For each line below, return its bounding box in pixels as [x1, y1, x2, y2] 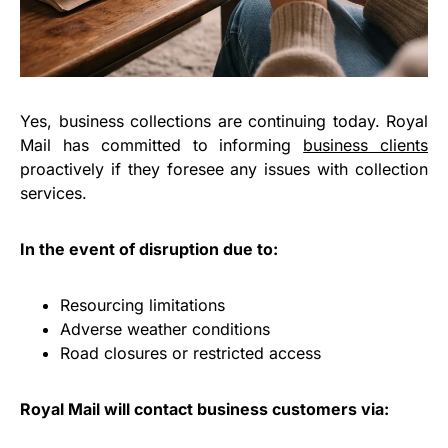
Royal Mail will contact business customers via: [20, 398, 389, 419]
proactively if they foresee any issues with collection [20, 158, 428, 179]
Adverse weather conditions [60, 318, 270, 339]
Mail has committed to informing [20, 134, 304, 155]
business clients [303, 134, 429, 155]
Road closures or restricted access [60, 342, 321, 363]
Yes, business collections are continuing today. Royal [20, 110, 428, 131]
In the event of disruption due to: [20, 238, 278, 259]
